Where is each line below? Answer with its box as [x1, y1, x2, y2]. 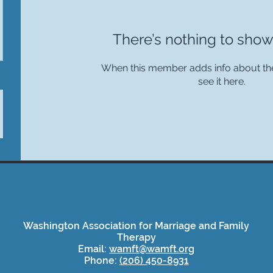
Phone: [83, 255, 119, 266]
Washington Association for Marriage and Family [23, 220, 249, 232]
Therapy [116, 232, 156, 243]
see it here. [198, 76, 246, 87]
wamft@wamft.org [109, 243, 194, 255]
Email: [78, 243, 109, 255]
